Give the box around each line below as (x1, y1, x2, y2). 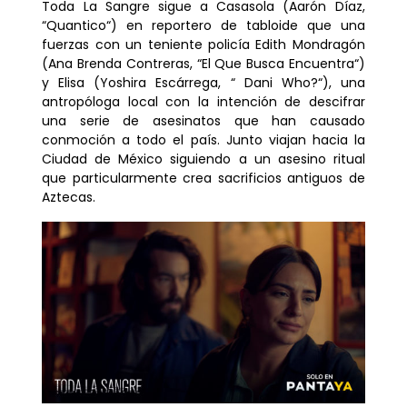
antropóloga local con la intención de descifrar (42, 92, 365, 111)
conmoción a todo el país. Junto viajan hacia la (42, 130, 365, 149)
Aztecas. (42, 187, 100, 206)
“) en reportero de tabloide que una (106, 15, 365, 35)
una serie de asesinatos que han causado (42, 111, 365, 130)
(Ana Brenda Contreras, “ (42, 54, 202, 73)
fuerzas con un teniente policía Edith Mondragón (42, 35, 365, 54)
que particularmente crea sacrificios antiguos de (42, 168, 365, 187)
